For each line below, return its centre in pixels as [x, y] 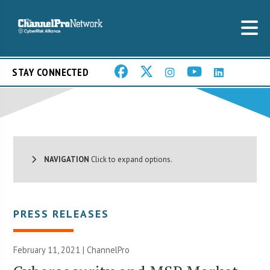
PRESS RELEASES [61, 213]
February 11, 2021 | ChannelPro [72, 250]
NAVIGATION [63, 159]
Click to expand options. [131, 159]
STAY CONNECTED [50, 72]
